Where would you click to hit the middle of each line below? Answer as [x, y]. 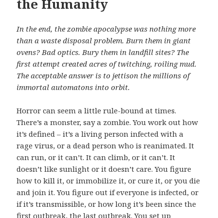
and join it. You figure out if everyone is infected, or [108, 192]
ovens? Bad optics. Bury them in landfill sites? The [103, 52]
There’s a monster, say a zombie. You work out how [108, 122]
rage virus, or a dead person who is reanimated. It [106, 145]
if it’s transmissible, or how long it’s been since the [107, 204]
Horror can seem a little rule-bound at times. [97, 110]
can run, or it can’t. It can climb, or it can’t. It [96, 157]
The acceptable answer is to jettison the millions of [103, 75]
